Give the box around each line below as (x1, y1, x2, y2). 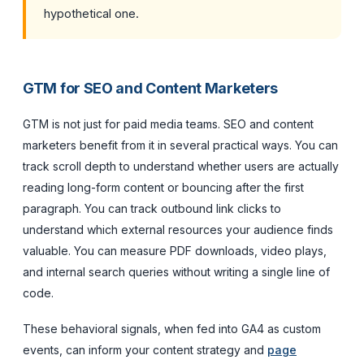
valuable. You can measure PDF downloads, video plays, (23, 243, 327, 258)
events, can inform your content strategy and (23, 342, 267, 357)
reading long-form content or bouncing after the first (23, 180, 304, 194)
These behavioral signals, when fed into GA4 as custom (23, 321, 321, 336)
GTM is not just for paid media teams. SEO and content (23, 116, 314, 131)
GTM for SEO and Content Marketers (23, 79, 279, 97)
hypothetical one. (44, 6, 139, 20)
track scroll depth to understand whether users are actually (23, 158, 339, 173)
